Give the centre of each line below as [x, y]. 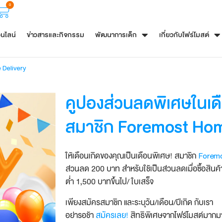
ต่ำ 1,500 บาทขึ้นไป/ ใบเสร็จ [110, 182]
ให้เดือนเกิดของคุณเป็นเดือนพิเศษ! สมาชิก [132, 156]
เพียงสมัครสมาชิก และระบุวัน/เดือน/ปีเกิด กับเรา [139, 203]
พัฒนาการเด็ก [116, 35]
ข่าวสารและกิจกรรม [55, 35]
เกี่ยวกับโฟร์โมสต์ [184, 35]
